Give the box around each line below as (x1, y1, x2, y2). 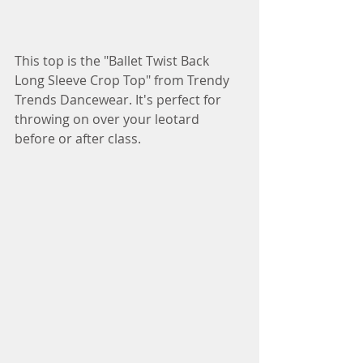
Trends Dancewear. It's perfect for (15, 91, 224, 109)
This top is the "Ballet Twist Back (15, 52, 212, 70)
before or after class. (15, 130, 141, 148)
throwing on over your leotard (15, 110, 203, 129)
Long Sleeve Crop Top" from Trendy (15, 71, 233, 90)
